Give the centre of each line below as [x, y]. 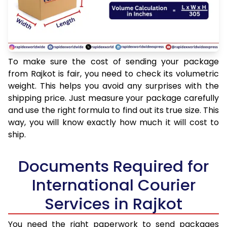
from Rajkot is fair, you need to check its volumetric [113, 74]
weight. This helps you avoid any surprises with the [113, 86]
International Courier [113, 185]
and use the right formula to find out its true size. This [113, 110]
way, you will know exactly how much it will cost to [113, 123]
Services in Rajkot [113, 204]
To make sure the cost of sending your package [113, 62]
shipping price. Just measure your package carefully [113, 98]
